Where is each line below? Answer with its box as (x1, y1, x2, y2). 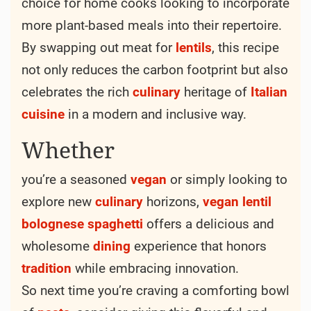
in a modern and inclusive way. (65, 106, 246, 123)
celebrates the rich (22, 84, 133, 101)
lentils (176, 40, 212, 56)
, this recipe (212, 40, 279, 56)
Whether (22, 135, 115, 165)
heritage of (180, 84, 251, 101)
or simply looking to (167, 171, 287, 188)
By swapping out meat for (22, 40, 176, 56)
